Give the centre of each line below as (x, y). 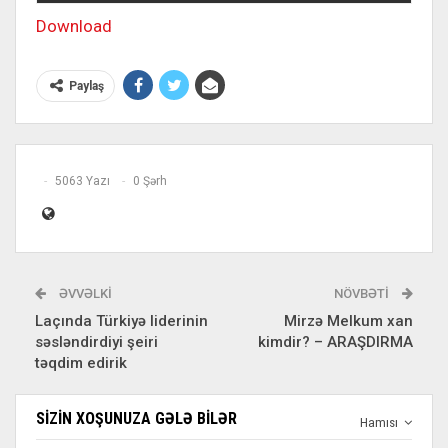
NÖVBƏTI (363, 293)
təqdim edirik (81, 363)
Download (74, 26)
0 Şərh (150, 181)
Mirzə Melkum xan (348, 321)
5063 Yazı (82, 181)
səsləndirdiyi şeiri (96, 342)
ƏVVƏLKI (84, 293)
